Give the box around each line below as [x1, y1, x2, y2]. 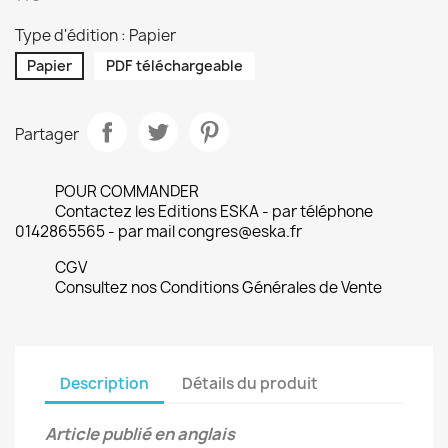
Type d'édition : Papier [15, 25, 176, 46]
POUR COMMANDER [55, 181, 199, 202]
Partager [15, 123, 79, 145]
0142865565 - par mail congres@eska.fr [15, 221, 302, 242]
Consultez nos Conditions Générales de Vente [55, 277, 382, 298]
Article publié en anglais [45, 423, 235, 445]
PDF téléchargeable [106, 56, 243, 75]
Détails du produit [182, 372, 319, 394]
